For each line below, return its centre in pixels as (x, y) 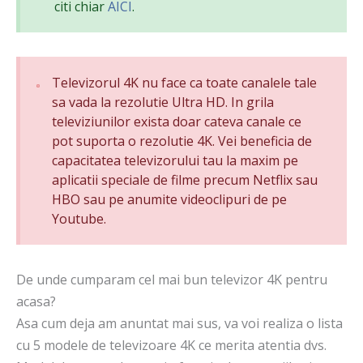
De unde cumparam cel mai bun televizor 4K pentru (172, 280)
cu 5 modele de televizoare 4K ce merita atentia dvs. (171, 346)
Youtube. (79, 219)
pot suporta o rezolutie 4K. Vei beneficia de (182, 141)
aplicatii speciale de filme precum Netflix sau (185, 180)
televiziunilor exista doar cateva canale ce (177, 122)
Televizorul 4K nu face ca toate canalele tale (185, 83)
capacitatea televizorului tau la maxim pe (175, 161)
